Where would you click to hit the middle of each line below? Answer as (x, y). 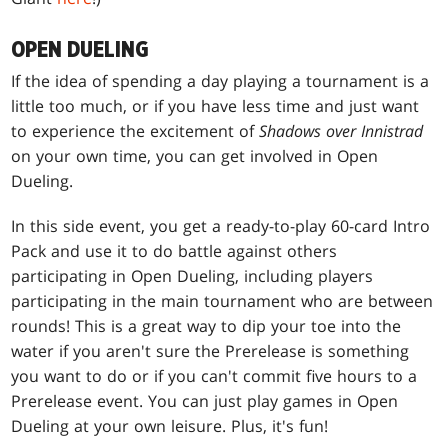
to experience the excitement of (135, 130)
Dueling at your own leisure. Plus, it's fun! (170, 425)
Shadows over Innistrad (341, 130)
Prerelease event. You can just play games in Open (205, 400)
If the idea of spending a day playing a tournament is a (220, 80)
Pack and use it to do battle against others (174, 250)
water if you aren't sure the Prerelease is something (210, 350)
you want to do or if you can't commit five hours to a (214, 375)
